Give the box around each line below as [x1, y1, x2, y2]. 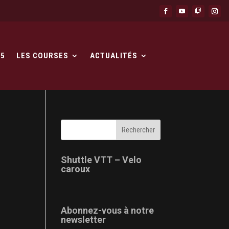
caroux [61, 164, 90, 175]
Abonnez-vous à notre [61, 205, 154, 216]
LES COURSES [16, 51, 69, 61]
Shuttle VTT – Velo [61, 154, 142, 166]
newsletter [61, 214, 106, 225]
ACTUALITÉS [90, 51, 138, 61]
